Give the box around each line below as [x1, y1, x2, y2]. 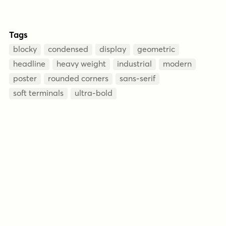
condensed [48, 44, 88, 54]
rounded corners [48, 73, 108, 83]
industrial [117, 59, 152, 69]
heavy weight [56, 59, 106, 69]
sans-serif [120, 73, 155, 83]
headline [13, 59, 45, 69]
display [99, 44, 126, 54]
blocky [13, 44, 37, 54]
